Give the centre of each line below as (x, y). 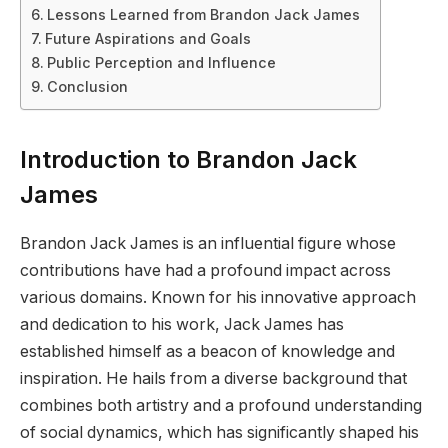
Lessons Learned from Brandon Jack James (203, 14)
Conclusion (87, 86)
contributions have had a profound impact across (205, 270)
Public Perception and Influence (161, 62)
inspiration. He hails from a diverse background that (213, 378)
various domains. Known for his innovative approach (218, 297)
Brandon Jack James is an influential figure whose (208, 243)
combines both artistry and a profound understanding (221, 405)
